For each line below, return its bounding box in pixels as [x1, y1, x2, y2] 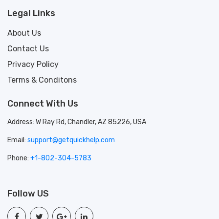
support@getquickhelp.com [27, 135, 115, 144]
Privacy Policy [7, 59, 59, 69]
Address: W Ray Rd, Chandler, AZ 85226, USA [7, 117, 146, 126]
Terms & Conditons [7, 75, 77, 85]
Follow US [7, 188, 49, 199]
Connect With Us [7, 98, 78, 109]
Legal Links [7, 7, 55, 19]
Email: [7, 135, 27, 144]
